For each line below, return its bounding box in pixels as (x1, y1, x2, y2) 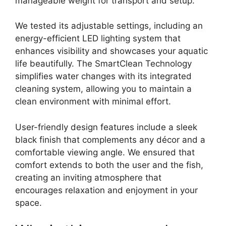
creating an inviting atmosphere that (15, 172, 161, 183)
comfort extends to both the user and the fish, (15, 159, 203, 170)
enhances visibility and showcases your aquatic (15, 46, 208, 56)
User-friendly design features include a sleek (15, 122, 197, 132)
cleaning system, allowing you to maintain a (15, 84, 192, 94)
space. (15, 197, 42, 208)
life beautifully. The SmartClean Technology (15, 59, 192, 69)
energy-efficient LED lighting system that (15, 33, 181, 44)
